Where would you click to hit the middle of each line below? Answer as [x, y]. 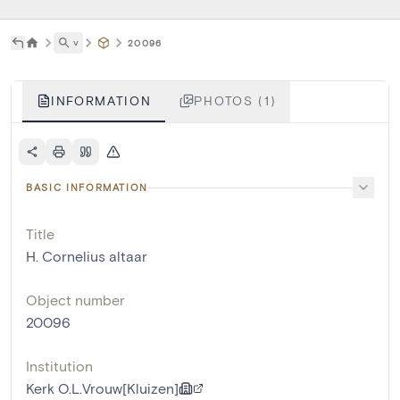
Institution [59, 366]
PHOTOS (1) [235, 101]
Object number [75, 300]
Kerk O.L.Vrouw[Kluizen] [102, 388]
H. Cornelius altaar [87, 256]
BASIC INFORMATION [87, 187]
